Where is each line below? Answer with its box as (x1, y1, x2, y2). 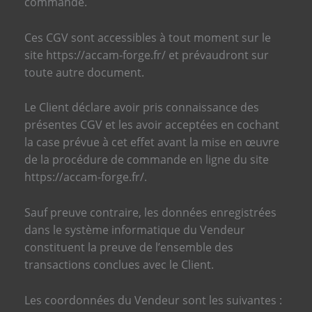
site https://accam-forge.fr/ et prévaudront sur (24, 47, 269, 63)
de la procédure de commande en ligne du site (24, 152, 269, 168)
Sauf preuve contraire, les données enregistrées (24, 204, 276, 220)
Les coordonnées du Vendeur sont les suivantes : (24, 292, 282, 308)
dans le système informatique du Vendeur (24, 221, 245, 237)
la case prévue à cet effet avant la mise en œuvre (24, 134, 279, 150)
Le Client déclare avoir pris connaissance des (24, 100, 259, 116)
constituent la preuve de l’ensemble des (24, 239, 233, 255)
